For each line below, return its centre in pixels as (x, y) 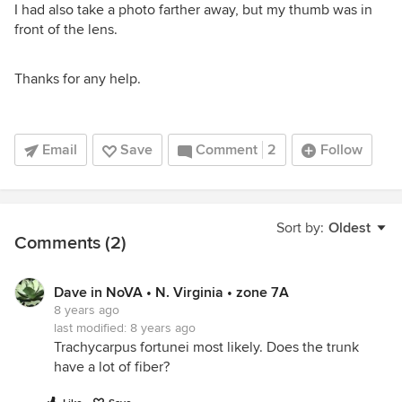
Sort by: (300, 228)
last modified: (92, 328)
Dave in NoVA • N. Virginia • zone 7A (171, 293)
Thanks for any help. (78, 79)
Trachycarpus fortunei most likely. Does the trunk (206, 348)
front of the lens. (66, 30)
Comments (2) (70, 244)
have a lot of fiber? (112, 367)
